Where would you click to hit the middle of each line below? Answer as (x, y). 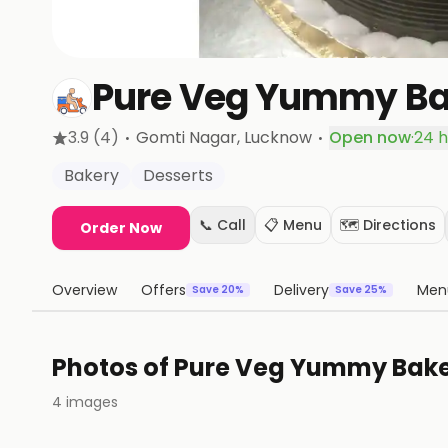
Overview (84, 290)
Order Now (121, 228)
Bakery (91, 175)
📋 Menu (293, 225)
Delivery (301, 290)
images (90, 402)
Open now (370, 137)
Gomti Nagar (186, 137)
